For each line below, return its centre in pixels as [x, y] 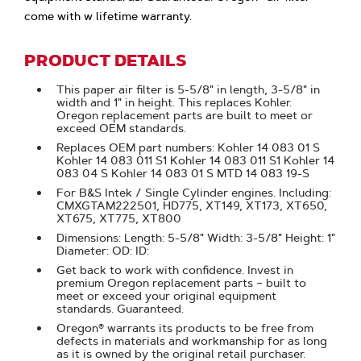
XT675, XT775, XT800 [119, 218]
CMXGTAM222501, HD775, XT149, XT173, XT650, [192, 205]
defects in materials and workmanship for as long [192, 341]
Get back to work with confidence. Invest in [175, 270]
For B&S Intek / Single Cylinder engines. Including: [194, 193]
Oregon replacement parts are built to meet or [185, 115]
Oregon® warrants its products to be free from [185, 328]
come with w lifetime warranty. [108, 16]
